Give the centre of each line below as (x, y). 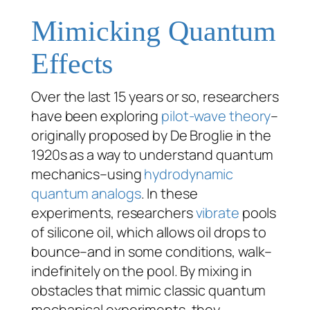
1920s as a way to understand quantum (153, 154)
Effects (72, 63)
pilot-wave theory (216, 116)
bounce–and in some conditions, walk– (152, 251)
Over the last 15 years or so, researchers (155, 96)
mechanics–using (88, 174)
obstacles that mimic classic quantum (149, 290)
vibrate (217, 212)
